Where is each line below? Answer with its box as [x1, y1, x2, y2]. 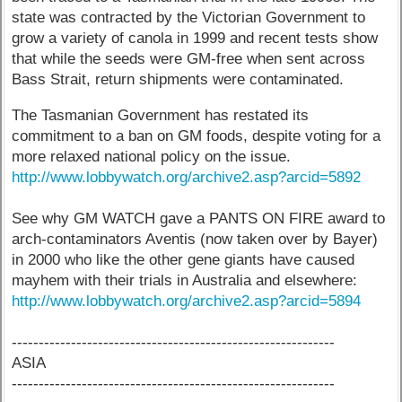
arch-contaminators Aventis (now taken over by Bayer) [12, 230, 379, 248]
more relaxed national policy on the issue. [12, 147, 292, 165]
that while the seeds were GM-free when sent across [12, 50, 366, 68]
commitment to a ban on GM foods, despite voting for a [12, 127, 381, 144]
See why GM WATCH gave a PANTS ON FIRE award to [12, 209, 386, 227]
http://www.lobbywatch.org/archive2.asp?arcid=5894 [12, 292, 362, 310]
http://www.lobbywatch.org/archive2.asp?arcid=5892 [12, 168, 362, 186]
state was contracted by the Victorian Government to [12, 9, 366, 27]
